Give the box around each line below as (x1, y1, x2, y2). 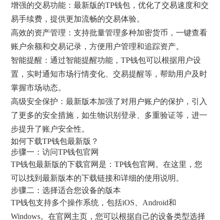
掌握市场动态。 (11, 83, 66, 92)
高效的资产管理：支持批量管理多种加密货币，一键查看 (11, 28, 208, 37)
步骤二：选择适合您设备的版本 (11, 185, 121, 195)
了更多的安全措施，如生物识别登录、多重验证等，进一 (11, 110, 208, 119)
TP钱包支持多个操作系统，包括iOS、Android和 (11, 198, 177, 207)
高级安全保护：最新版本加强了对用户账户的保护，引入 (11, 97, 208, 106)
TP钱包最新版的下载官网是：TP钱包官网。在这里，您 (11, 160, 203, 168)
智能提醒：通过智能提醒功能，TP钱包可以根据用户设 (11, 55, 201, 64)
